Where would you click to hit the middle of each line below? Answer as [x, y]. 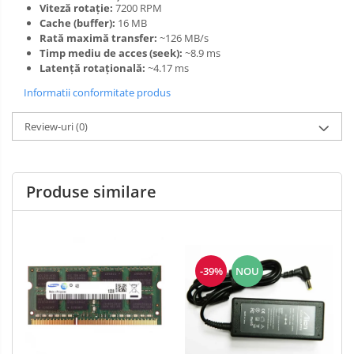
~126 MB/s [183, 38]
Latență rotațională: [92, 68]
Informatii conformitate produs [97, 92]
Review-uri [50, 126]
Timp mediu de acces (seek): [111, 53]
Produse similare [91, 192]
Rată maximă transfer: [98, 38]
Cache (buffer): [77, 23]
